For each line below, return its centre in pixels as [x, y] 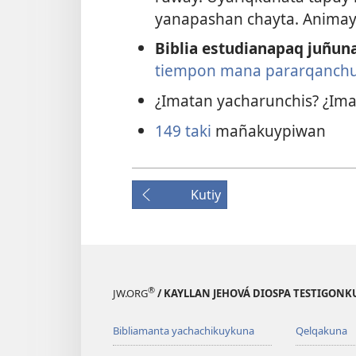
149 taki [183, 130]
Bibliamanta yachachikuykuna [184, 331]
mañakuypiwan [268, 130]
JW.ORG [130, 293]
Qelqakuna [321, 331]
